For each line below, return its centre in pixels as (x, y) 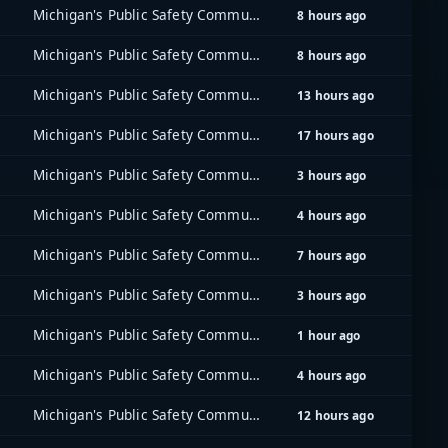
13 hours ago (335, 95)
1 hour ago (329, 335)
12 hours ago (335, 415)
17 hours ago (335, 135)
